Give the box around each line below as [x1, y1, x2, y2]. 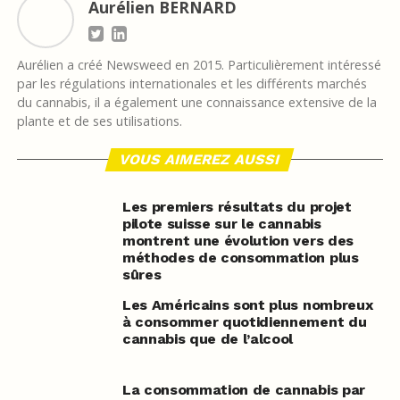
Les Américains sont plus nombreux [121, 296, 373, 314]
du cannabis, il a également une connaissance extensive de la [16, 94, 377, 112]
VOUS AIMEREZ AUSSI [118, 151, 283, 169]
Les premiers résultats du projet [121, 198, 352, 216]
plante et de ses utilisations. [16, 112, 182, 130]
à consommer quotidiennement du [121, 313, 367, 331]
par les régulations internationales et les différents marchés [16, 75, 367, 93]
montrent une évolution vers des [121, 232, 354, 250]
